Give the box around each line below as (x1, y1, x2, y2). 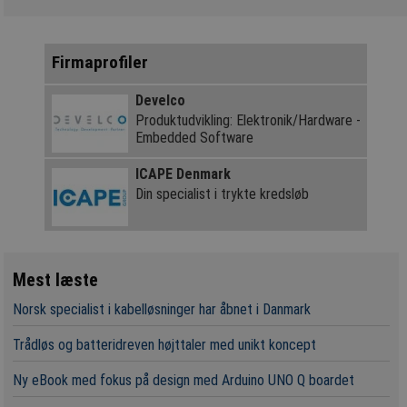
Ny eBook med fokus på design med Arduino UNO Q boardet (13, 372, 355, 390)
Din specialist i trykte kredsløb (134, 185, 309, 203)
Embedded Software (134, 129, 253, 147)
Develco (134, 92, 185, 110)
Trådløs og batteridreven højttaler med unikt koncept (13, 336, 317, 354)
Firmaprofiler (51, 52, 148, 74)
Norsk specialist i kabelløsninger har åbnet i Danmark (13, 301, 312, 319)
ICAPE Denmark (134, 165, 231, 184)
